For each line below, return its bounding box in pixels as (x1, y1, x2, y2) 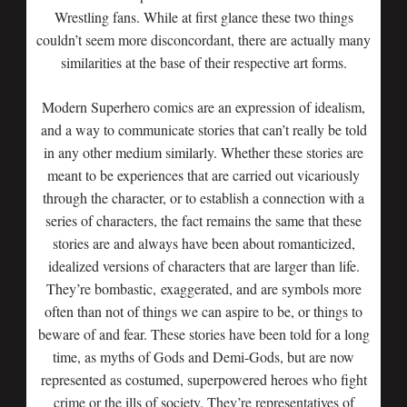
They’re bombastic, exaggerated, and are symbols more (45, 279, 362, 298)
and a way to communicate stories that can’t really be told (40, 120, 367, 139)
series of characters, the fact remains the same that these (45, 211, 362, 230)
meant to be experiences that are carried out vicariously (47, 165, 360, 184)
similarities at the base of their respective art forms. (60, 53, 347, 72)
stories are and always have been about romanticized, (52, 233, 355, 253)
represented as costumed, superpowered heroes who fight (40, 370, 367, 389)
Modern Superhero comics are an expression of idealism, (42, 97, 365, 116)
